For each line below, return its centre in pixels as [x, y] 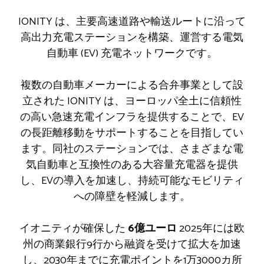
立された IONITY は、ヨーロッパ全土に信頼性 [132, 101]
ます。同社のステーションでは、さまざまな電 [132, 149]
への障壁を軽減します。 [132, 197]
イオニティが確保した [74, 228]
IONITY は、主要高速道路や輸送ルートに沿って [132, 22]
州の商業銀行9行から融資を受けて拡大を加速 [132, 244]
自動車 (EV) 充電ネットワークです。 [132, 53]
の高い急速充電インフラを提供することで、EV [132, 117]
